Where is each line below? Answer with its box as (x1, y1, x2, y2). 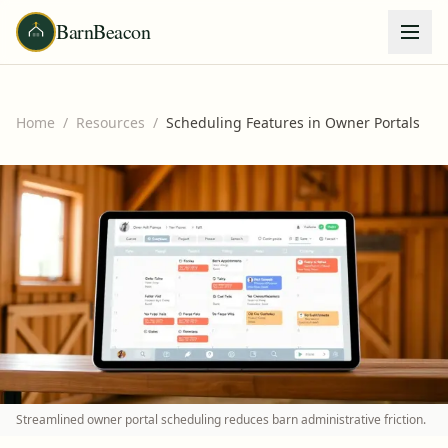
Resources (76, 113, 145, 132)
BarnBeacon (56, 18, 150, 45)
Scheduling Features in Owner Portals (166, 113, 420, 132)
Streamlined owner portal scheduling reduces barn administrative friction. (16, 410, 426, 428)
